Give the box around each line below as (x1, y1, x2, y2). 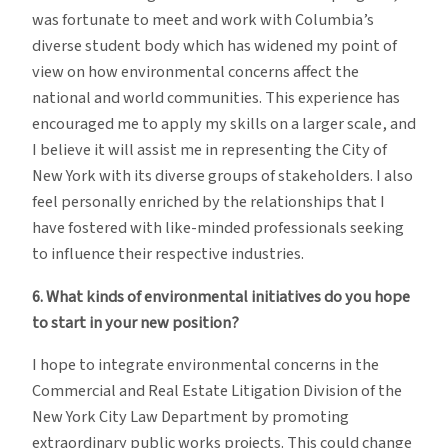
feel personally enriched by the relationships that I (32, 190, 385, 215)
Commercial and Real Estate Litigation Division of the (32, 378, 402, 403)
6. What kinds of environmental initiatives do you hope (32, 284, 410, 309)
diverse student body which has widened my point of (32, 34, 397, 59)
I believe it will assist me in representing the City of (32, 138, 387, 163)
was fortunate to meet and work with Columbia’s (32, 8, 374, 33)
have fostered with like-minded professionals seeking (32, 216, 404, 241)
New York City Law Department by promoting (32, 404, 349, 429)
